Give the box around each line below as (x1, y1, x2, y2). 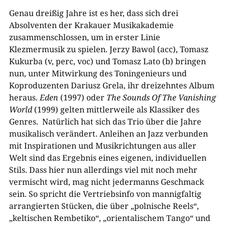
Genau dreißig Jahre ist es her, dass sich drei (9, 8, 178, 19)
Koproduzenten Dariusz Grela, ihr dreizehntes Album (9, 80, 214, 91)
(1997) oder (58, 92, 106, 103)
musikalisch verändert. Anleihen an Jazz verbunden (9, 128, 208, 139)
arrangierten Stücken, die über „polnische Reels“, (9, 200, 199, 211)
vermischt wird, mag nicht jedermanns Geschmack (9, 176, 204, 187)
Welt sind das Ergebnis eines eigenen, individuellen (9, 152, 206, 163)
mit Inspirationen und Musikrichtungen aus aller (9, 140, 196, 151)
